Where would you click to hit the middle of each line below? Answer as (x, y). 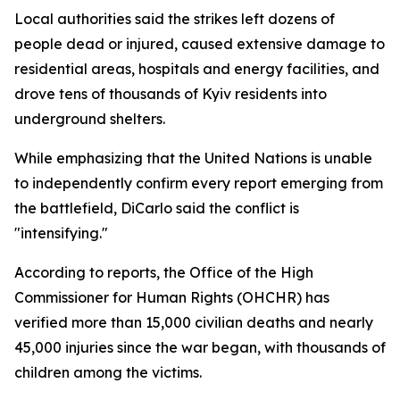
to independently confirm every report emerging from (199, 183)
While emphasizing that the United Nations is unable (193, 158)
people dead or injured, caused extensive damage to (200, 44)
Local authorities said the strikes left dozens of (175, 19)
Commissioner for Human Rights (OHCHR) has (172, 297)
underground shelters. (90, 119)
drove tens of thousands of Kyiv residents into (171, 94)
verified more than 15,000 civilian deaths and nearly (194, 322)
